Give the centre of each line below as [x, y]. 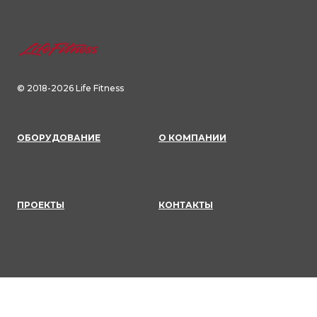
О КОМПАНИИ [192, 138]
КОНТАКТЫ [186, 205]
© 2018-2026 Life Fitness [70, 88]
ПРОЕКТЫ [41, 205]
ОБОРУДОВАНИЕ [59, 138]
